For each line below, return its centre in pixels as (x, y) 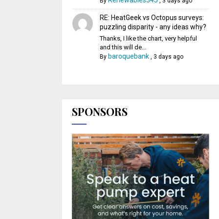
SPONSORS (100, 111)
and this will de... (123, 47)
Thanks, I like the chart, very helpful (148, 38)
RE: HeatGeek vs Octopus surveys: (152, 18)
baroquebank (128, 56)
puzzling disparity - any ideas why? (153, 27)
